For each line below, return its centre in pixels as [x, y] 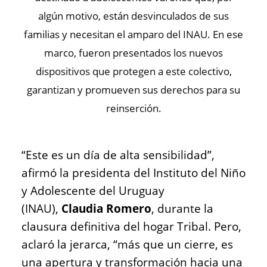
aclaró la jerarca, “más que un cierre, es [127, 245]
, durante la [182, 209]
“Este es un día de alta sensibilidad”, [118, 155]
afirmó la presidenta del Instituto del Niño [133, 173]
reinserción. [133, 108]
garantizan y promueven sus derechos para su [133, 90]
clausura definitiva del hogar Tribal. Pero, [131, 227]
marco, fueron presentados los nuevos [133, 53]
